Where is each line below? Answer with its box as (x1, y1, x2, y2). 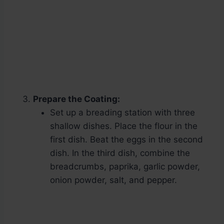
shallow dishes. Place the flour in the (50, 121, 197, 131)
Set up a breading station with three (50, 107, 195, 118)
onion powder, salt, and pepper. (50, 175, 177, 185)
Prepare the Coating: (33, 94, 120, 104)
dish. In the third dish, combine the (50, 148, 190, 158)
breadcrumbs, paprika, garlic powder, (50, 161, 200, 172)
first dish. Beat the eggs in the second (50, 134, 203, 145)
